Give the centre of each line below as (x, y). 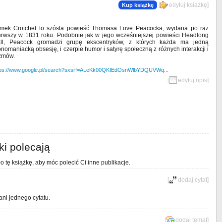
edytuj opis (193, 80)
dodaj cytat (193, 180)
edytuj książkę (188, 5)
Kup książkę (138, 5)
